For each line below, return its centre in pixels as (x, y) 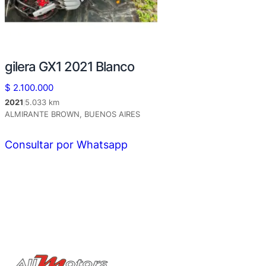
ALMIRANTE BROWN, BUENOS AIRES (72, 114)
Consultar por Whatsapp (66, 144)
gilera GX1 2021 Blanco (69, 67)
